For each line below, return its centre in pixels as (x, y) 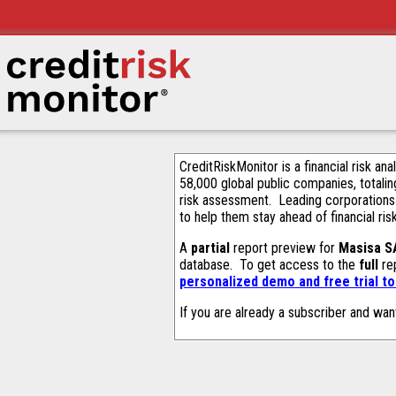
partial (210, 248)
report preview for (284, 248)
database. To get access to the (269, 265)
